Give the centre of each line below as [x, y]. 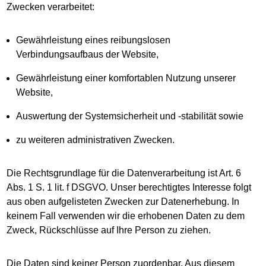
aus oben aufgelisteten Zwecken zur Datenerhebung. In [123, 202]
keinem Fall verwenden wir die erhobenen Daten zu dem [126, 216]
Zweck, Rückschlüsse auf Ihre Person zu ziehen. [109, 230]
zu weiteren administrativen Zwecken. [96, 140]
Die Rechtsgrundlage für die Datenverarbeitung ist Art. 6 [124, 173]
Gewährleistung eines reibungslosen [94, 40]
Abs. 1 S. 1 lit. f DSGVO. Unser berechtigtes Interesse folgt [129, 187]
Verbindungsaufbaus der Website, [91, 54]
